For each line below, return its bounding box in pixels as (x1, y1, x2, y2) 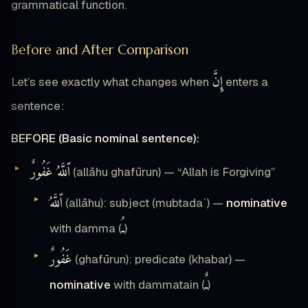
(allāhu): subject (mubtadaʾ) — (63, 195, 226, 210)
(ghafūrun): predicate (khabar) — (72, 251, 245, 267)
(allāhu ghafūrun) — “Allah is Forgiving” (70, 164, 275, 179)
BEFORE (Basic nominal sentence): (11, 130, 199, 146)
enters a (223, 74, 268, 89)
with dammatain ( (111, 276, 205, 292)
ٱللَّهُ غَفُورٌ (30, 159, 70, 185)
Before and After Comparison (11, 41, 188, 58)
